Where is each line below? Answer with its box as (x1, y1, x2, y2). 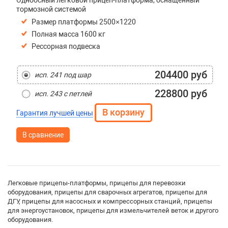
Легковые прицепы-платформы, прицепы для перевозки (8, 179, 186, 187)
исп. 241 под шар (34, 71, 91, 79)
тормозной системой (16, 5, 86, 13)
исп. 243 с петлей (34, 90, 92, 98)
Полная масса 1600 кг (31, 30, 105, 38)
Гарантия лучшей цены (16, 109, 93, 117)
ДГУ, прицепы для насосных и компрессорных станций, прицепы (8, 197, 212, 205)
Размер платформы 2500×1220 (31, 18, 136, 26)
